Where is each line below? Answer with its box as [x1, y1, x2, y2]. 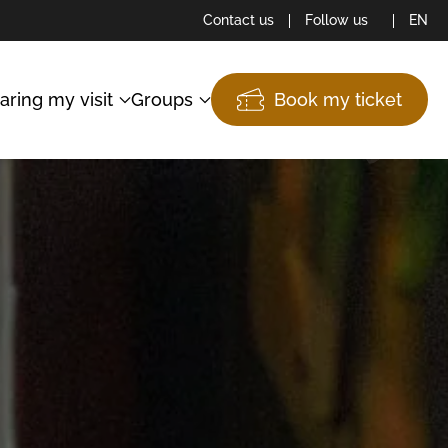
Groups [131, 89, 193, 111]
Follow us [305, 12, 368, 28]
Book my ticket [274, 89, 402, 111]
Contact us [203, 12, 274, 28]
